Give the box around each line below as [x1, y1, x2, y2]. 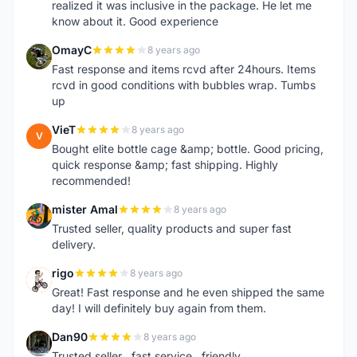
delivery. [52, 237, 96, 251]
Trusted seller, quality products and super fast [52, 222, 292, 235]
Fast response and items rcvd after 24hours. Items [52, 62, 316, 76]
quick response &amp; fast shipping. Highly [52, 158, 278, 171]
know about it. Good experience [52, 14, 218, 28]
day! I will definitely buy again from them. [52, 301, 266, 315]
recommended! [52, 174, 131, 187]
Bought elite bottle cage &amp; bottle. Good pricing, [52, 142, 324, 155]
